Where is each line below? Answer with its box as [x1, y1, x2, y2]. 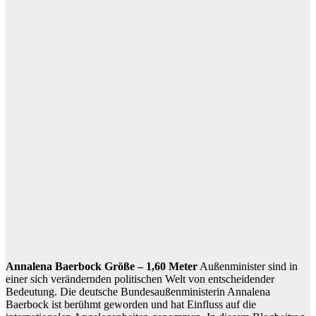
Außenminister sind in [197, 260, 298, 272]
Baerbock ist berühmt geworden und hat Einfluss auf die [6, 298, 256, 310]
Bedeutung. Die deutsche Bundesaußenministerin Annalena [6, 285, 270, 298]
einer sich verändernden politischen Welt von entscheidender [6, 272, 274, 285]
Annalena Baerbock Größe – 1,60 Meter [6, 260, 197, 272]
